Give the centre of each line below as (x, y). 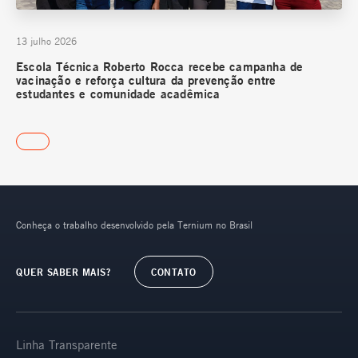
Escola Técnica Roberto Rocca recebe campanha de (160, 66)
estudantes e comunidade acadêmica (118, 93)
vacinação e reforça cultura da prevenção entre (146, 80)
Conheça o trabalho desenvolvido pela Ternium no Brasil (134, 224)
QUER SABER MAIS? (63, 271)
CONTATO (174, 271)
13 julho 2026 (46, 40)
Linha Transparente (67, 344)
